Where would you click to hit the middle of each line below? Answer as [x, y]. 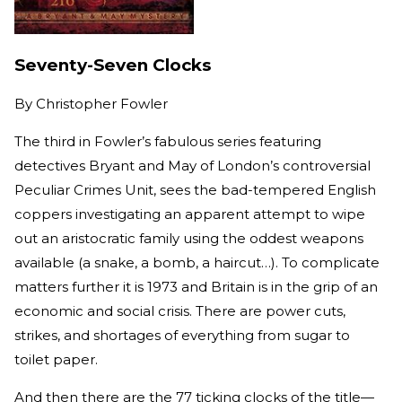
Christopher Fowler [102, 104]
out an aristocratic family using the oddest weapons [189, 239]
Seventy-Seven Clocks [113, 65]
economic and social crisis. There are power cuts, [180, 311]
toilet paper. [58, 360]
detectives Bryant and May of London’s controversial [192, 166]
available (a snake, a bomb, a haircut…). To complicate [197, 263]
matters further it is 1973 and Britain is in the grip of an [196, 287]
